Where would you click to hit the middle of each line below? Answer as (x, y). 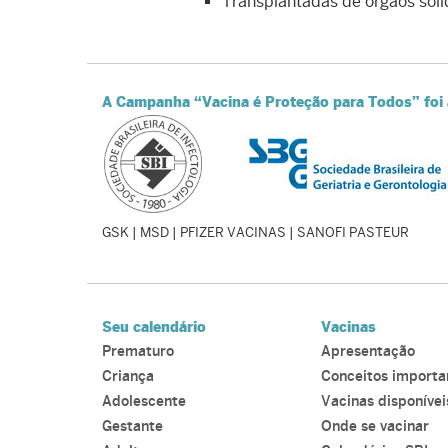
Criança (128, 377)
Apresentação (368, 352)
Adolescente (144, 402)
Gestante (132, 427)
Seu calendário (154, 327)
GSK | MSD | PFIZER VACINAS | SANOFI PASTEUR (255, 233)
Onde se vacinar (375, 427)
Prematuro (138, 352)
